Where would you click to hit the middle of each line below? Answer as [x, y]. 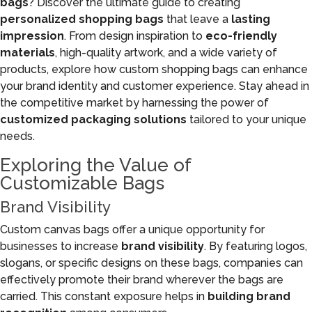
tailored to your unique [247, 119]
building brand [249, 296]
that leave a [197, 19]
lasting [251, 19]
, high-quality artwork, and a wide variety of [166, 53]
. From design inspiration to [135, 36]
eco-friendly [241, 36]
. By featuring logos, [256, 246]
